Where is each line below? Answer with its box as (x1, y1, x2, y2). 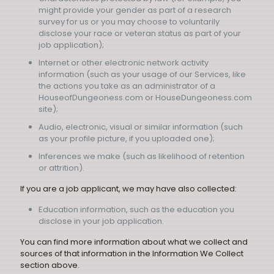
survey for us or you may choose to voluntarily (39, 16, 220, 28)
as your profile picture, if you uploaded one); (39, 133, 215, 144)
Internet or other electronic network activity (39, 57, 209, 68)
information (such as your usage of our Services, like (39, 68, 246, 80)
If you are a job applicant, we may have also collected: (20, 183, 237, 194)
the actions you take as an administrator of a (39, 80, 215, 92)
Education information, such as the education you (39, 204, 234, 215)
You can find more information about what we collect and (20, 236, 248, 248)
